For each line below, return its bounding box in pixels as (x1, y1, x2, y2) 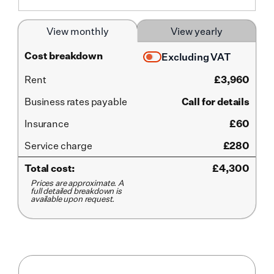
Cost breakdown (24, 49, 103, 62)
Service (24, 139, 61, 152)
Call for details (181, 95, 250, 108)
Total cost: (24, 162, 76, 174)
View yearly (170, 25, 223, 37)
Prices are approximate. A (31, 178, 124, 188)
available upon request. (31, 194, 115, 204)
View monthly (46, 25, 109, 37)
